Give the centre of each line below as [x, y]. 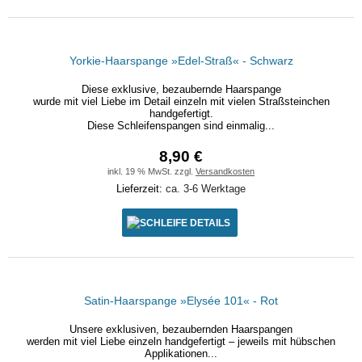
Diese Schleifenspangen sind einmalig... [181, 126]
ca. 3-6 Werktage [206, 189]
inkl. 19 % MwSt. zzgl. [152, 171]
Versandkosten [225, 171]
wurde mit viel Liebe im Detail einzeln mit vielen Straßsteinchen [181, 101]
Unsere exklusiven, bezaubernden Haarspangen [181, 329]
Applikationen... [181, 354]
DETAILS [210, 223]
